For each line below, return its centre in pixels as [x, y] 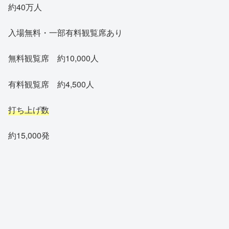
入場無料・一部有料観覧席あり [65, 32]
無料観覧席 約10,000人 [53, 58]
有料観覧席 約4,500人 [51, 84]
